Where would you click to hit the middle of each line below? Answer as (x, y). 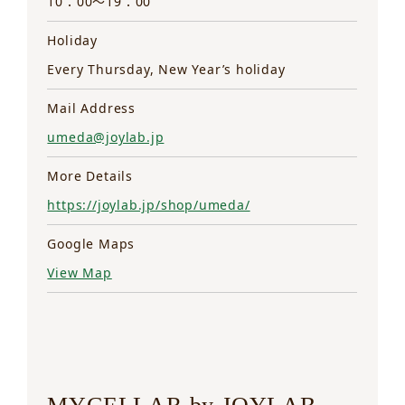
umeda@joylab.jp (106, 137)
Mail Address (92, 108)
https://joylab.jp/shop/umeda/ (149, 204)
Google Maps (91, 243)
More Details (90, 175)
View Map (80, 272)
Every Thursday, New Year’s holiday (166, 69)
